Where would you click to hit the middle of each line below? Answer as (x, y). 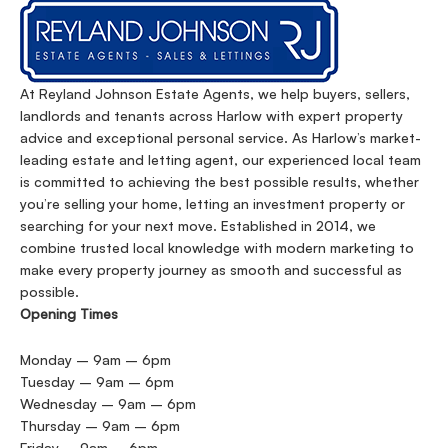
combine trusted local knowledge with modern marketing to (217, 247)
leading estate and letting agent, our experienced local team (220, 159)
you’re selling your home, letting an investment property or (212, 203)
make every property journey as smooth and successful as (211, 269)
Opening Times (69, 313)
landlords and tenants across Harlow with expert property (211, 115)
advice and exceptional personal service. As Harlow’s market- (220, 137)
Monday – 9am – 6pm (95, 359)
